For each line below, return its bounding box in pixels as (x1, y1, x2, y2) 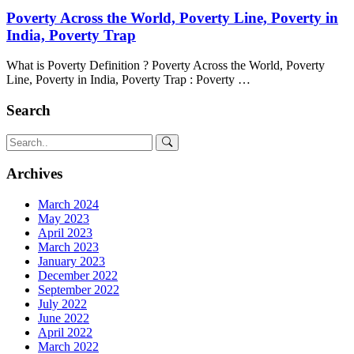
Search (6, 101, 51, 119)
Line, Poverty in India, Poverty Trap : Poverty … (6, 73, 250, 87)
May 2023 (38, 212, 89, 226)
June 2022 (38, 311, 89, 326)
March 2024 (38, 198, 99, 212)
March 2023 (38, 240, 99, 254)
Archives (6, 165, 62, 183)
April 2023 (38, 226, 92, 240)
